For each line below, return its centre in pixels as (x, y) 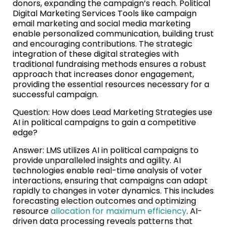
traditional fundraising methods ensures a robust (109, 64)
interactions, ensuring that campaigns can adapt (110, 181)
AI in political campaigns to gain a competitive (104, 123)
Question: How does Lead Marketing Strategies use (112, 112)
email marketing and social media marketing (102, 24)
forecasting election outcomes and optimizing (104, 201)
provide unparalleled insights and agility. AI (97, 161)
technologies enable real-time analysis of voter (107, 171)
